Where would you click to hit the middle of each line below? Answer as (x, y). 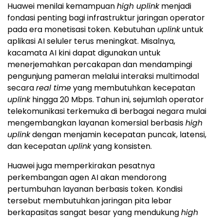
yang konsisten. (121, 146)
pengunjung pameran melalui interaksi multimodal (103, 76)
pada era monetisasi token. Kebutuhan (82, 29)
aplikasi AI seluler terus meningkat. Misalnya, (91, 41)
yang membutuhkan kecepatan (133, 88)
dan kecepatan (38, 146)
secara (22, 88)
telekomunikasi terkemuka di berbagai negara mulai (107, 111)
